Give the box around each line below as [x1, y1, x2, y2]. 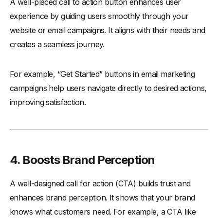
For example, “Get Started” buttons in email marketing [10, 69, 195, 79]
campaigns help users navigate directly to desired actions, [10, 83, 207, 93]
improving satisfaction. [10, 97, 86, 107]
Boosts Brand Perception [22, 152, 155, 167]
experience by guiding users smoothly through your [10, 11, 189, 21]
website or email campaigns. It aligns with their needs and [10, 25, 205, 35]
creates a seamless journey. [10, 39, 105, 49]
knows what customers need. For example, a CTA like [10, 206, 196, 217]
